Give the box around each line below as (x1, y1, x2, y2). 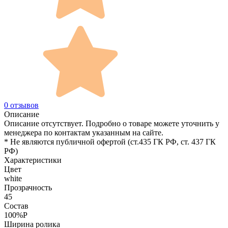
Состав (4, 201, 28, 210)
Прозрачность (4, 183, 52, 192)
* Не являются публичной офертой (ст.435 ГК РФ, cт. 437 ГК (4, 137, 216, 146)
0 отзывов (4, 100, 39, 109)
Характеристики (4, 155, 62, 164)
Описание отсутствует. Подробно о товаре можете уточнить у (4, 119, 219, 128)
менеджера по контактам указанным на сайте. (4, 128, 163, 137)
